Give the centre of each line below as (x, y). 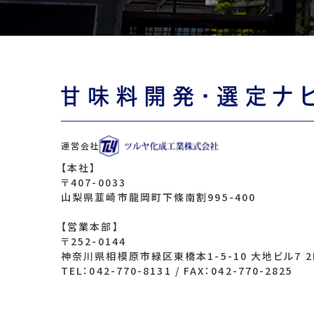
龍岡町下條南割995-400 (192, 197)
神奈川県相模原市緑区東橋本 (135, 256)
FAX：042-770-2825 (238, 271)
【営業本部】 (90, 227)
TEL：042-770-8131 (116, 271)
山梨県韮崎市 (95, 197)
